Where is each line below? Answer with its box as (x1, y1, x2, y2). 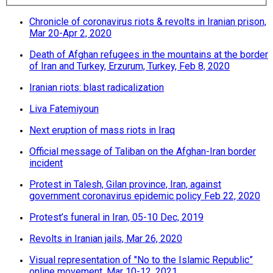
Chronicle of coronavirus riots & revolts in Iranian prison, (29, 16, 266, 28)
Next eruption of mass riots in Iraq (29, 124, 175, 136)
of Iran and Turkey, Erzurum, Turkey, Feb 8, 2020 (29, 60, 230, 73)
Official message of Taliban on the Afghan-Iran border (29, 146, 256, 158)
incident (29, 157, 63, 169)
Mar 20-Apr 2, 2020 (29, 27, 112, 40)
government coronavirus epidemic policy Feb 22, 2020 (29, 190, 260, 202)
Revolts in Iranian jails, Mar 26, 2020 (29, 233, 182, 245)
